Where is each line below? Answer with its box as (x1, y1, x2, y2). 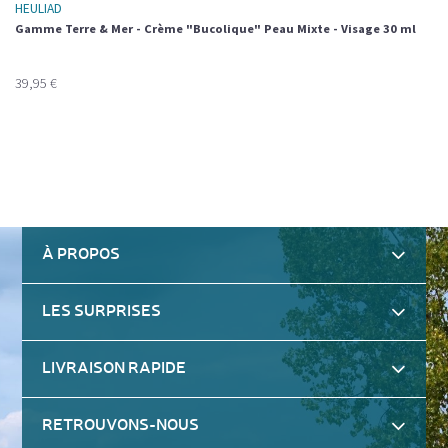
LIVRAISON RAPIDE (42, 360, 187, 377)
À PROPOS (42, 246, 121, 263)
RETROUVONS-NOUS (42, 417, 200, 434)
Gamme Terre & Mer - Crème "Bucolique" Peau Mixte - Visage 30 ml (15, 20, 416, 36)
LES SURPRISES (42, 303, 162, 320)
